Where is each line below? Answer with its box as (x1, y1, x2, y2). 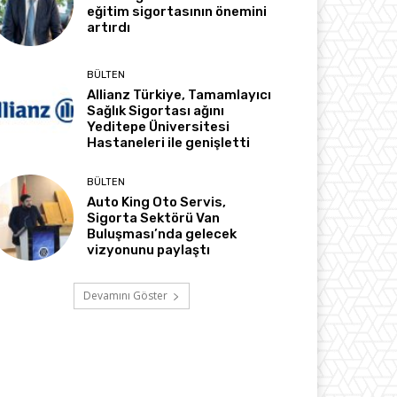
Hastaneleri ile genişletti (87, 134, 251, 151)
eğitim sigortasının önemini (87, 3, 268, 19)
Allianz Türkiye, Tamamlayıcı (87, 86, 272, 103)
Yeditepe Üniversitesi (87, 118, 230, 135)
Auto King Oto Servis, (87, 194, 227, 211)
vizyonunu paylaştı (87, 242, 211, 259)
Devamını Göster (82, 288, 167, 304)
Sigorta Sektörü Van (87, 210, 221, 227)
